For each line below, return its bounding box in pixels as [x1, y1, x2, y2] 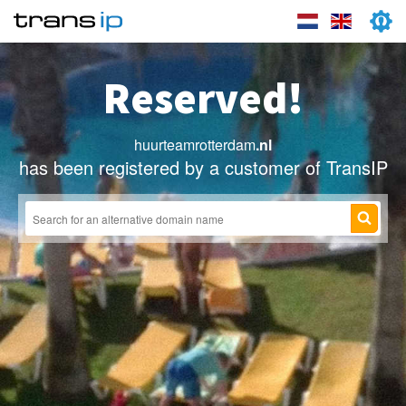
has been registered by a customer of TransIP [18, 154, 388, 180]
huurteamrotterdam [134, 134, 256, 155]
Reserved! [102, 71, 304, 125]
